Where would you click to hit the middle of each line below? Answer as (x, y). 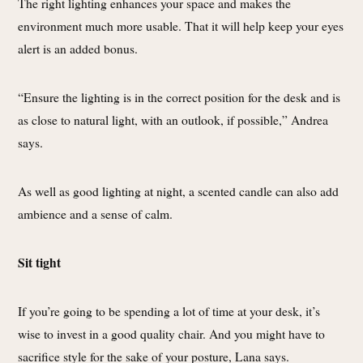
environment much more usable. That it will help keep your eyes (181, 25)
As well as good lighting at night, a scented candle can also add (178, 190)
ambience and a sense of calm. (95, 213)
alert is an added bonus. (78, 48)
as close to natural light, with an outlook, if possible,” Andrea (173, 119)
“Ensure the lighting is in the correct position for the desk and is (179, 96)
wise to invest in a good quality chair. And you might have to (171, 333)
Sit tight (39, 262)
